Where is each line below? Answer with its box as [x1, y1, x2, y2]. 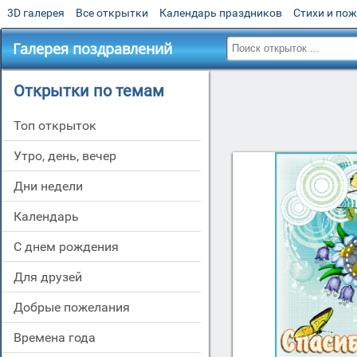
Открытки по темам [14, 81, 164, 100]
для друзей [23, 269, 82, 284]
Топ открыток [21, 118, 96, 133]
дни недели [23, 178, 83, 194]
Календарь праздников [159, 6, 282, 19]
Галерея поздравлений [13, 39, 172, 58]
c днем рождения [22, 239, 119, 254]
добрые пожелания [23, 300, 130, 315]
